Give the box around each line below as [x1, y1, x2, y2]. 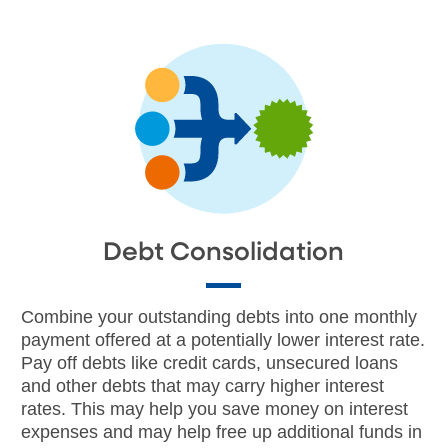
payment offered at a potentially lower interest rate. [21, 329, 426, 350]
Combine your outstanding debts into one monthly [21, 306, 418, 327]
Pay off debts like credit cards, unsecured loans [21, 352, 399, 373]
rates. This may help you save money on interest [21, 398, 409, 419]
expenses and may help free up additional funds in [21, 421, 423, 442]
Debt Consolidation [103, 239, 345, 266]
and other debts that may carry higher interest [21, 375, 385, 396]
